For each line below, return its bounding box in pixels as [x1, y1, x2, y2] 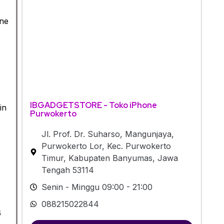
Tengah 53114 [41, 164, 94, 175]
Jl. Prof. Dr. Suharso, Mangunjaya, [41, 128, 174, 139]
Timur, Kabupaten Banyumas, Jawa [41, 152, 178, 163]
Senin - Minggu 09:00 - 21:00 [41, 181, 152, 192]
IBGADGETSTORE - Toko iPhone [30, 99, 157, 110]
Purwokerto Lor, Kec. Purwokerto [41, 140, 171, 151]
